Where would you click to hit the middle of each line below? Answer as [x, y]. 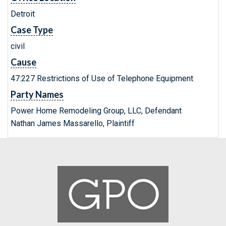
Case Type [32, 30]
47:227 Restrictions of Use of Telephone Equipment [102, 78]
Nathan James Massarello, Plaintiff [73, 123]
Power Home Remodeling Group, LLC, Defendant [96, 111]
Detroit [23, 14]
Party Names [37, 94]
